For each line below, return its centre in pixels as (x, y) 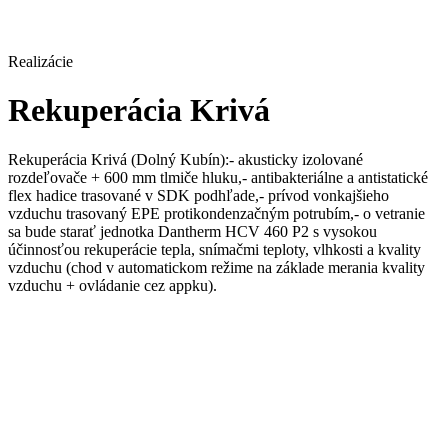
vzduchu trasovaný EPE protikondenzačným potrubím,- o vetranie (216, 213)
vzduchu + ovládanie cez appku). (112, 285)
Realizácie (40, 61)
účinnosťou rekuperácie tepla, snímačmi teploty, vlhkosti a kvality (214, 249)
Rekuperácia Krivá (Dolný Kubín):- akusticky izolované (185, 159)
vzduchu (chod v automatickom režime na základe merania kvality (216, 267)
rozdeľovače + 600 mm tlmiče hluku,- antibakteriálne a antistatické (218, 177)
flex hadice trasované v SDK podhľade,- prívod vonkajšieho (198, 195)
